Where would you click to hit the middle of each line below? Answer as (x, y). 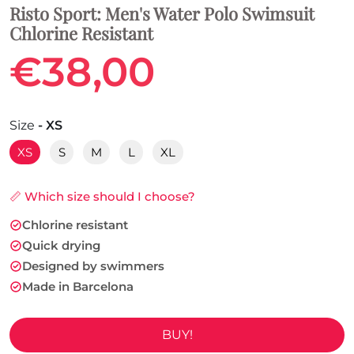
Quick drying (61, 246)
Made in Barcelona (78, 287)
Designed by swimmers (93, 266)
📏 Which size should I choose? (102, 197)
